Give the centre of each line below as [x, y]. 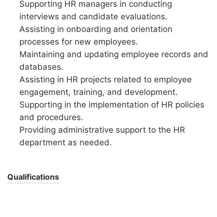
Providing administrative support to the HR [102, 130]
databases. [41, 67]
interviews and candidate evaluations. [93, 16]
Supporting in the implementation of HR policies [112, 104]
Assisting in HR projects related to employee [106, 79]
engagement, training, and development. [99, 92]
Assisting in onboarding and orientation [96, 29]
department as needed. [66, 142]
